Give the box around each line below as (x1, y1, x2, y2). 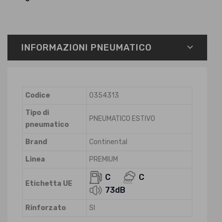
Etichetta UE (25, 179, 72, 188)
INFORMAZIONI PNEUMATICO (21, 42, 152, 53)
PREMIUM (89, 155, 118, 164)
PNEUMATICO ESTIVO (89, 114, 155, 123)
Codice (25, 91, 50, 100)
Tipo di (25, 109, 49, 117)
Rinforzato (25, 204, 66, 212)
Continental (89, 138, 127, 146)
